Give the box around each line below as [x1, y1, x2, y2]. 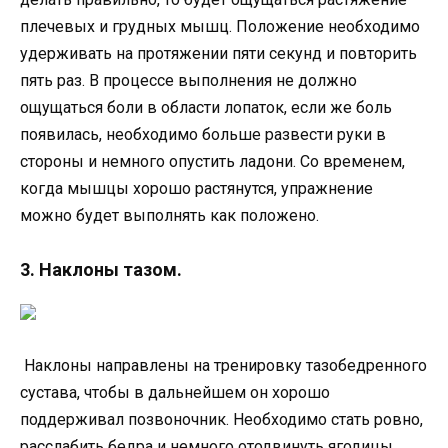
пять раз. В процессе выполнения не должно [20, 71, 357, 91]
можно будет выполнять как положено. [20, 206, 319, 226]
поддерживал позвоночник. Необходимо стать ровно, [20, 409, 423, 429]
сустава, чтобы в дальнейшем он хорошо [20, 382, 330, 402]
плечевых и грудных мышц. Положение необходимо [20, 17, 420, 37]
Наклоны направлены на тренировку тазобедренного [20, 355, 427, 375]
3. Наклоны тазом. [20, 258, 186, 280]
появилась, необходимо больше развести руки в [20, 125, 386, 145]
